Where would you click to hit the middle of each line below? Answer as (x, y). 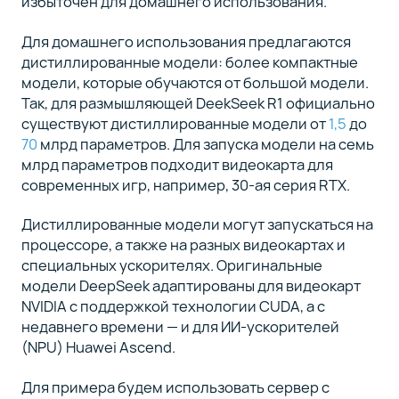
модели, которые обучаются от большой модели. (195, 82)
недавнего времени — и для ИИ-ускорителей (180, 327)
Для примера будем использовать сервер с (175, 387)
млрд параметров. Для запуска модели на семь (205, 143)
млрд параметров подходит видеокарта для (177, 164)
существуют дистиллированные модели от (175, 123)
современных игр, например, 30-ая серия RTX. (185, 184)
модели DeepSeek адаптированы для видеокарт (191, 286)
